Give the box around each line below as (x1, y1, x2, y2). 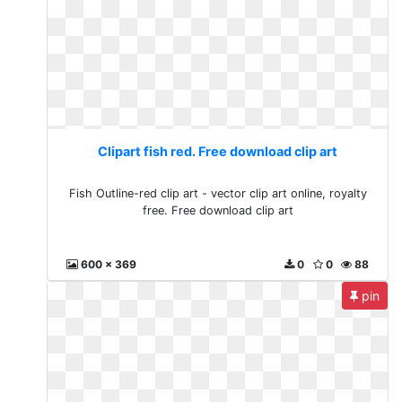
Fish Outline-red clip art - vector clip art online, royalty (68, 187, 367, 200)
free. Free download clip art (142, 204, 293, 217)
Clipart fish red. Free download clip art (98, 144, 338, 159)
